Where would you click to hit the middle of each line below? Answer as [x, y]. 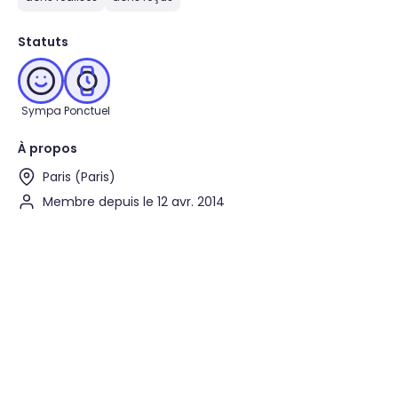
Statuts [43, 42]
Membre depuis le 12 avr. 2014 [134, 202]
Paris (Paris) [79, 177]
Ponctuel [87, 111]
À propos [48, 148]
